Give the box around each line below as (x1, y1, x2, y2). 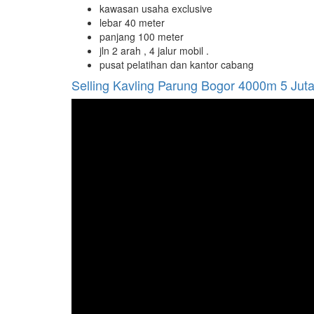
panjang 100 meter (100, 29, 184, 43)
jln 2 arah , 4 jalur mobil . (100, 43, 209, 57)
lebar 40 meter (100, 15, 165, 29)
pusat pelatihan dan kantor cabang (100, 57, 254, 71)
